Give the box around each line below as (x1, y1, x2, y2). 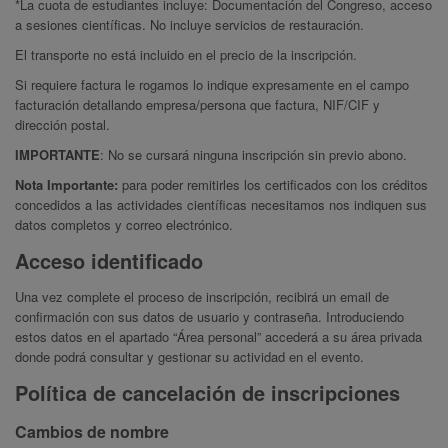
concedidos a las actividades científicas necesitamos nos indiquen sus (15, 195, 427, 215)
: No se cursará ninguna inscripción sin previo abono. (100, 145, 407, 165)
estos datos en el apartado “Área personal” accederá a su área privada (15, 327, 422, 347)
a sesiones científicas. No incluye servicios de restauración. (15, 15, 364, 35)
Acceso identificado (15, 246, 203, 276)
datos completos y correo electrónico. (15, 215, 233, 235)
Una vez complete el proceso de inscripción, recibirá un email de (15, 287, 389, 307)
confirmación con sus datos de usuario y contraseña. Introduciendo (15, 307, 404, 327)
